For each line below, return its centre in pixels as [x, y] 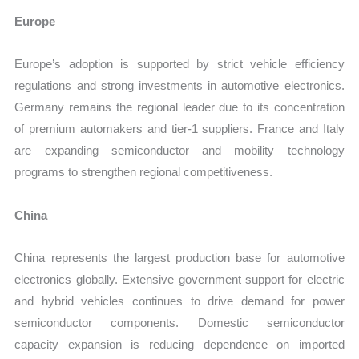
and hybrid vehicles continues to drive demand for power [179, 301]
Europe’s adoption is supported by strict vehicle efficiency [179, 64]
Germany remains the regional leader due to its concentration [179, 107]
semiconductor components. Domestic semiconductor [179, 322]
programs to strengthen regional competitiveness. [144, 172]
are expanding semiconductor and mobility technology [179, 151]
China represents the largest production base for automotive [179, 257]
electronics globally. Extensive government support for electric [179, 279]
